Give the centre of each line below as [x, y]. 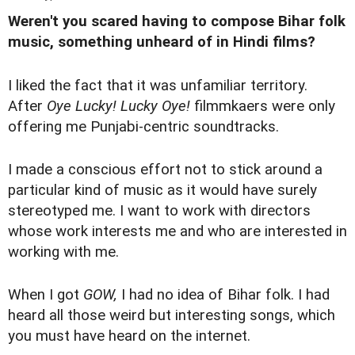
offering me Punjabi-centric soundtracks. [143, 126]
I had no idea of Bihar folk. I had [223, 294]
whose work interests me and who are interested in [177, 231]
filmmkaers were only [263, 106]
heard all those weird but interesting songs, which [172, 315]
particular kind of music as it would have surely [162, 190]
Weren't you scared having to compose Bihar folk [177, 22]
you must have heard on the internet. [129, 336]
